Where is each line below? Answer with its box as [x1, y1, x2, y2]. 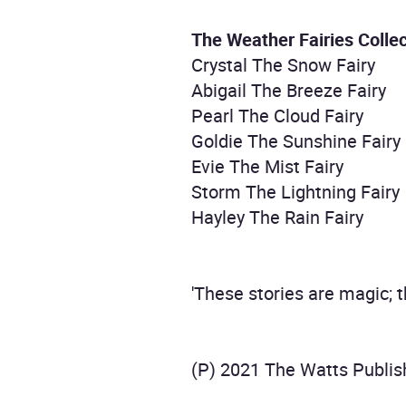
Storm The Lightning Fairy [191, 179, 401, 204]
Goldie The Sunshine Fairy [191, 129, 401, 153]
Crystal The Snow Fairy [191, 53, 376, 77]
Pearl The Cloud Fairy [191, 103, 364, 128]
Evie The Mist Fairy [191, 154, 344, 179]
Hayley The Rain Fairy [191, 205, 364, 229]
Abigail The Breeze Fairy [191, 78, 387, 102]
